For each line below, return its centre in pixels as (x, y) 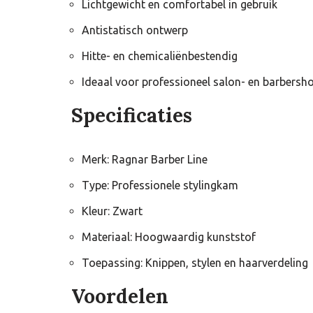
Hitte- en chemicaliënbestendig (160, 56)
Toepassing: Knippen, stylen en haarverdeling (195, 263)
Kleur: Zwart (112, 211)
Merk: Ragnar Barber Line (145, 160)
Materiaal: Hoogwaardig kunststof (169, 237)
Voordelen (120, 297)
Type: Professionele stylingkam (160, 185)
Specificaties (132, 116)
